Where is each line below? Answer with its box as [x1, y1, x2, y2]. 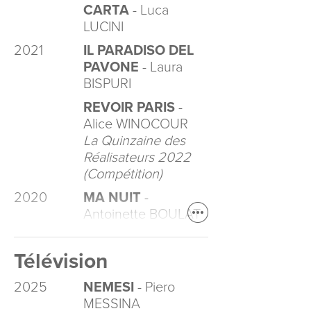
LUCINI [83, 19, 124, 35]
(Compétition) [83, 166, 162, 183]
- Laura [139, 59, 183, 76]
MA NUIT [83, 190, 141, 206]
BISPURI [83, 76, 131, 92]
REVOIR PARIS [83, 99, 175, 116]
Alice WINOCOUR [83, 116, 188, 133]
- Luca [129, 2, 169, 19]
